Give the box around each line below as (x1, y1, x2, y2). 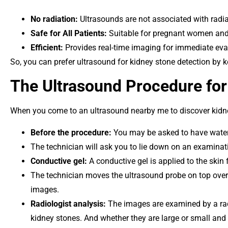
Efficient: (31, 42, 63, 52)
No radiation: (31, 14, 78, 24)
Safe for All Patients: (31, 28, 107, 38)
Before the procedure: (31, 127, 111, 137)
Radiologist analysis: (31, 198, 106, 209)
